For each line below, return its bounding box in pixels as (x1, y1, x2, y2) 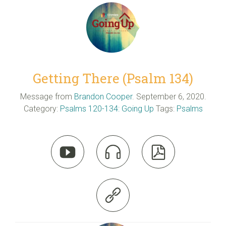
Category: (23, 104, 60, 114)
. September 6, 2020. (132, 92, 206, 102)
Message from (20, 92, 72, 102)
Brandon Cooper (74, 92, 132, 102)
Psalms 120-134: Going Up (60, 104, 154, 114)
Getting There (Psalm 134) (33, 70, 193, 87)
